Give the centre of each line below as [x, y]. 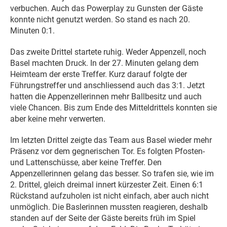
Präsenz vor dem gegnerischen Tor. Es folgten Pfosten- [107, 151]
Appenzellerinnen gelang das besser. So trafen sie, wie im [112, 173]
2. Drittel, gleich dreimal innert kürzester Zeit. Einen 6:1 [107, 184]
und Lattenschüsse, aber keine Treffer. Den [86, 162]
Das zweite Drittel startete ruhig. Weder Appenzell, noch [108, 52]
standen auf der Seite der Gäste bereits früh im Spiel [103, 218]
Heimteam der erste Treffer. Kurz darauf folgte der [99, 74]
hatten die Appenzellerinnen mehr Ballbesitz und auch [106, 96]
